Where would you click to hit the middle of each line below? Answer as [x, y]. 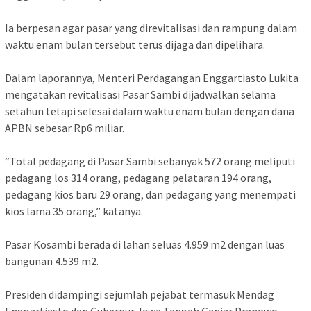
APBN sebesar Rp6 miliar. [65, 128]
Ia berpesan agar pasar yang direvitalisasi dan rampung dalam [151, 28]
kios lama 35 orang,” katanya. [74, 211]
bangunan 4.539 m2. [52, 261]
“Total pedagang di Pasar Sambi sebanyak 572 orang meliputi [150, 161]
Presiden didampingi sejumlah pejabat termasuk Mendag [140, 295]
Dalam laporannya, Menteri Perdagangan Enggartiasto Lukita [152, 78]
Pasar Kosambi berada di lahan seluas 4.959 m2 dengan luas [145, 245]
